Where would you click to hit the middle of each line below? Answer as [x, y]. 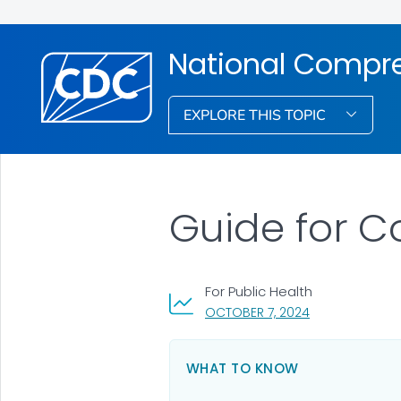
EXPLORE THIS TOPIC [257, 115]
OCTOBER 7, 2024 [257, 312]
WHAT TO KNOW [242, 368]
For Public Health [258, 291]
